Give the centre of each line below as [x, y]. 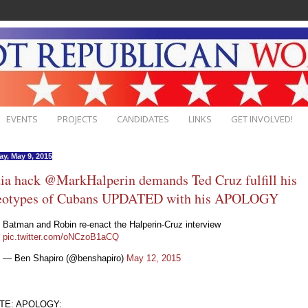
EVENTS [22, 119]
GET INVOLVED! [262, 119]
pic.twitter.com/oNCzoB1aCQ [61, 236]
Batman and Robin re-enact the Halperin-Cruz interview [112, 224]
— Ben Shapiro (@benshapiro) [65, 258]
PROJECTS [77, 119]
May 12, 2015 [154, 258]
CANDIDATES [143, 119]
